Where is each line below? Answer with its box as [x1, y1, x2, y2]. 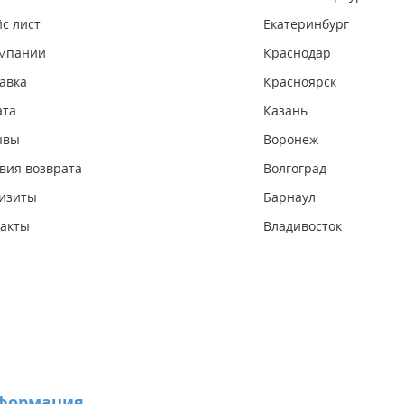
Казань [263, 101, 308, 119]
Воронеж [263, 130, 318, 148]
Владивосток [263, 216, 342, 234]
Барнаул [263, 188, 316, 206]
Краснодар [263, 43, 331, 61]
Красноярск [263, 72, 336, 90]
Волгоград [263, 159, 326, 177]
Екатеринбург [263, 14, 349, 32]
